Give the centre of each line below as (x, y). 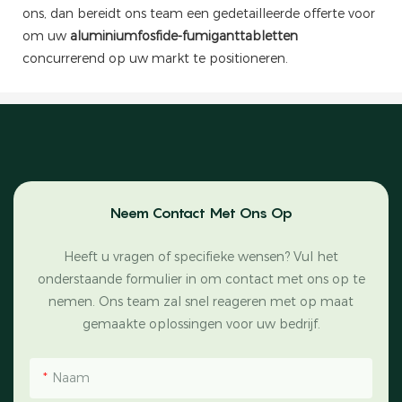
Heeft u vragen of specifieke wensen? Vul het (201, 256)
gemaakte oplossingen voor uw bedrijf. (201, 323)
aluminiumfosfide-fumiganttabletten (184, 35)
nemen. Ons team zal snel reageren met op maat (201, 301)
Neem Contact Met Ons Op (201, 212)
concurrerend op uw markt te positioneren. (155, 58)
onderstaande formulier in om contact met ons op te (201, 279)
